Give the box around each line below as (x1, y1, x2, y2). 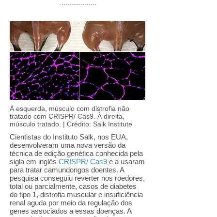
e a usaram (109, 157, 145, 166)
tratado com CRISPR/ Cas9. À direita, (10, 112, 124, 120)
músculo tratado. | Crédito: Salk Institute (10, 120, 132, 128)
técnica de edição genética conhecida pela (10, 149, 143, 157)
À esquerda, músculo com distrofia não (10, 105, 129, 112)
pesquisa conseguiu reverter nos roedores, (10, 174, 145, 182)
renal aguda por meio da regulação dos (10, 199, 132, 207)
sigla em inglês (10, 157, 59, 166)
